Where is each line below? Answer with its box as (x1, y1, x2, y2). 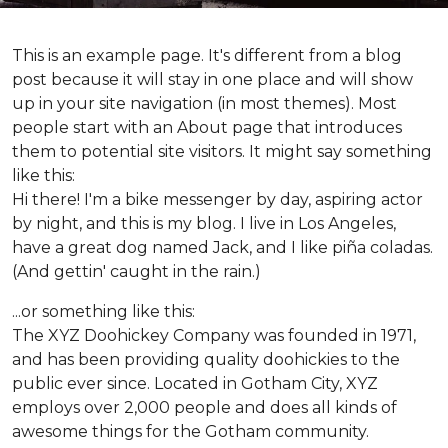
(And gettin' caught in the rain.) (12, 262, 261, 281)
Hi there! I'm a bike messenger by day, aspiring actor (12, 190, 423, 209)
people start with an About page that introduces (12, 118, 402, 137)
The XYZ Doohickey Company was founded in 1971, (12, 326, 416, 345)
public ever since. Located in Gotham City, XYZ (12, 374, 378, 393)
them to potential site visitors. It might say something (12, 142, 432, 161)
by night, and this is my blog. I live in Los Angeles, (12, 214, 396, 233)
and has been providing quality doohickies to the (12, 350, 400, 369)
